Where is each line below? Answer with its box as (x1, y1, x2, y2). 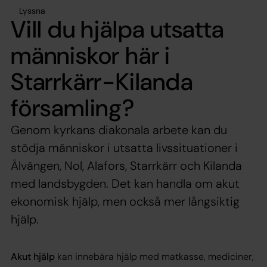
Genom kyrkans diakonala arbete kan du (11, 122, 227, 138)
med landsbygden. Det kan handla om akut (11, 175, 240, 191)
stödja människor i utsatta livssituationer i (11, 139, 238, 156)
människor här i (11, 39, 170, 71)
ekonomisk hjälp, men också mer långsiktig (11, 193, 240, 209)
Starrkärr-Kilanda (11, 66, 193, 97)
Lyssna (19, 5, 45, 16)
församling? (11, 92, 135, 123)
